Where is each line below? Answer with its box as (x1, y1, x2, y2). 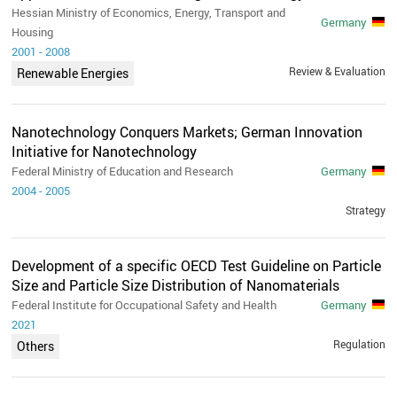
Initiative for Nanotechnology (12, 141, 198, 161)
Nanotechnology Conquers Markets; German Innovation (12, 121, 363, 142)
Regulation (332, 336, 385, 351)
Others (17, 337, 55, 354)
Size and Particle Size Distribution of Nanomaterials (12, 275, 340, 295)
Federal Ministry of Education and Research (12, 162, 234, 179)
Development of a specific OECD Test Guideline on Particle (12, 255, 382, 276)
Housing (12, 23, 54, 40)
